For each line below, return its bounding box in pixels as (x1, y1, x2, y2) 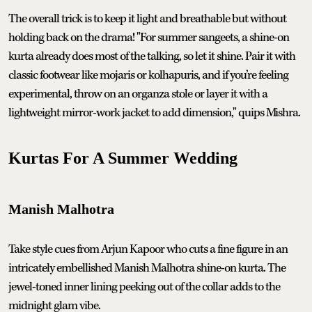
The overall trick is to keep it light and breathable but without (8, 10, 286, 26)
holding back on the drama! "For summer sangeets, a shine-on (8, 29, 289, 45)
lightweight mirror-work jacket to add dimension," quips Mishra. (8, 104, 300, 120)
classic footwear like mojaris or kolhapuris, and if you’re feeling (8, 67, 288, 83)
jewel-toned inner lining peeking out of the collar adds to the (8, 279, 280, 295)
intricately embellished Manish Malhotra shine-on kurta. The (8, 260, 286, 276)
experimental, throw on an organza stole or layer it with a (8, 86, 267, 102)
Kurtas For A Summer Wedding (8, 148, 237, 167)
